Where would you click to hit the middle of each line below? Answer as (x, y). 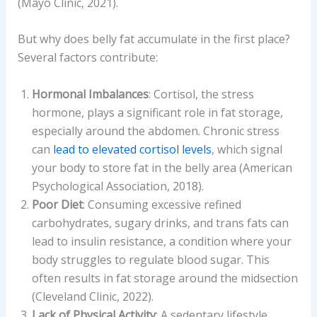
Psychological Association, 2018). (117, 186)
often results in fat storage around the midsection (165, 278)
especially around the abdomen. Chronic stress (155, 131)
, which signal (247, 149)
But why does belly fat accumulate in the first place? (154, 39)
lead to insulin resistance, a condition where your (161, 241)
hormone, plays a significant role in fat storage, (157, 112)
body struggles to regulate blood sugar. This (150, 259)
